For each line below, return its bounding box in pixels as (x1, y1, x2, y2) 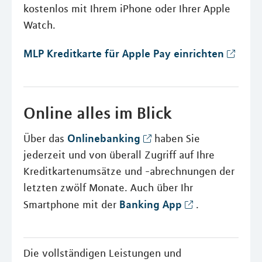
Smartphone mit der (23, 198, 119, 212)
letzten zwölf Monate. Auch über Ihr (23, 181, 193, 195)
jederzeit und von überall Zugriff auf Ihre (23, 149, 215, 162)
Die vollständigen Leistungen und (23, 247, 181, 260)
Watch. (23, 19, 56, 32)
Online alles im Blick (23, 103, 172, 123)
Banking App (119, 198, 182, 211)
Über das (23, 132, 67, 146)
